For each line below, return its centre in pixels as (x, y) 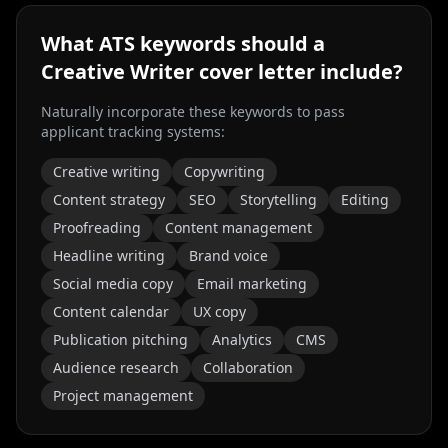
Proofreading (97, 227)
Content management (238, 227)
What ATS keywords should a (183, 43)
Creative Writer (117, 71)
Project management (123, 395)
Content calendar (111, 311)
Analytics (242, 339)
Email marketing (252, 283)
